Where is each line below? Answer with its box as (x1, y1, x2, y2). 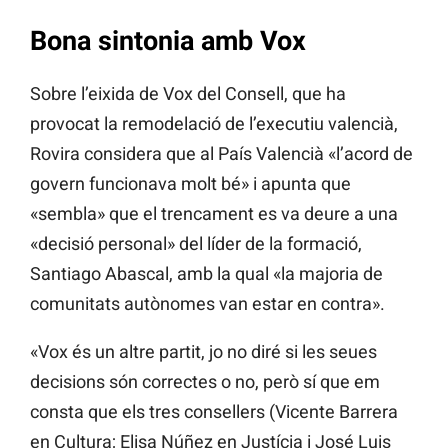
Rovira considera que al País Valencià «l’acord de (30, 142, 413, 164)
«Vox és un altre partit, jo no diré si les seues (30, 340, 377, 362)
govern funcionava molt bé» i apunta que (30, 172, 351, 194)
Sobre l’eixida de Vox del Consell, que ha (30, 82, 346, 104)
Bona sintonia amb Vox (30, 25, 306, 58)
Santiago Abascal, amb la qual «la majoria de (30, 262, 383, 284)
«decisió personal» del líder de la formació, (30, 232, 362, 254)
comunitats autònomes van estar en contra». (30, 292, 385, 314)
